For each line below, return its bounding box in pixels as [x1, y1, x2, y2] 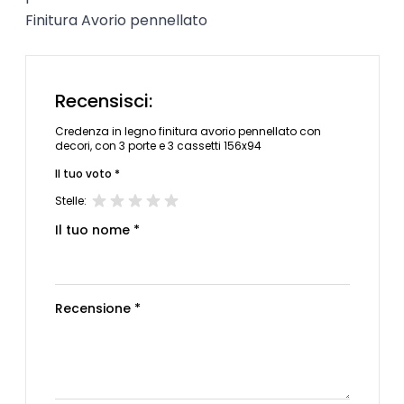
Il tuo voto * [54, 165, 120, 181]
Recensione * [54, 298, 141, 317]
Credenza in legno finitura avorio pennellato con [54, 123, 321, 139]
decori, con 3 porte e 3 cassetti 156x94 [54, 137, 262, 153]
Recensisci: [54, 87, 152, 114]
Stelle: [54, 192, 87, 208]
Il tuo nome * [54, 220, 140, 239]
